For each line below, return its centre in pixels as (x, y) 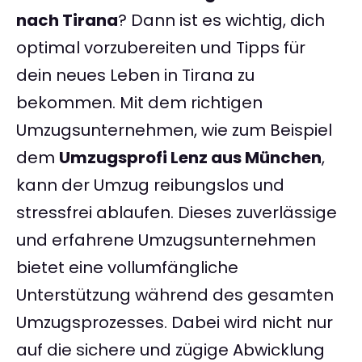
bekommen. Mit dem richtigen (139, 103)
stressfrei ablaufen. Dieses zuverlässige (177, 213)
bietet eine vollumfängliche (127, 268)
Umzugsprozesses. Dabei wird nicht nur (175, 323)
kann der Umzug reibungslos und (150, 185)
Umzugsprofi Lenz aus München (190, 158)
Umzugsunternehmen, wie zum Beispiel (174, 130)
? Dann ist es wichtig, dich (221, 21)
